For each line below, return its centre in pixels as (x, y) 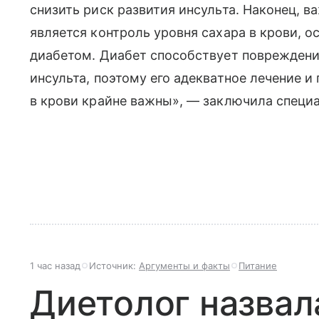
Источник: (114, 266)
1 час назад (55, 266)
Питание (258, 266)
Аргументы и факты (184, 266)
